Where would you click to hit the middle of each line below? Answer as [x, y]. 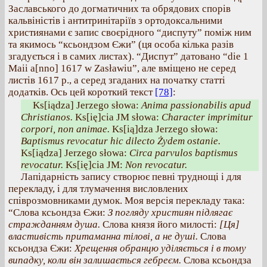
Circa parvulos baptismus [184, 153]
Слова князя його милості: [160, 224]
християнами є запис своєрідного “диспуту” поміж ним [130, 32]
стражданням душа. [54, 224]
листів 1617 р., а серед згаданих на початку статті [117, 80]
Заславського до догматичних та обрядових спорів [119, 9]
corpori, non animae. [65, 129]
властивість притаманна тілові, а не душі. [103, 236]
